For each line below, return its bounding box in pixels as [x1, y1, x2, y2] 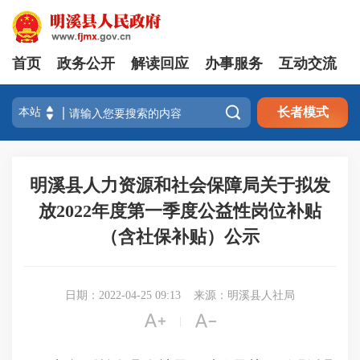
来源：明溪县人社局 [194, 289, 295, 301]
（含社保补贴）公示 [100, 227, 260, 247]
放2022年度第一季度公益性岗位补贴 [39, 201, 321, 221]
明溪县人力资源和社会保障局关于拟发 [30, 175, 330, 195]
